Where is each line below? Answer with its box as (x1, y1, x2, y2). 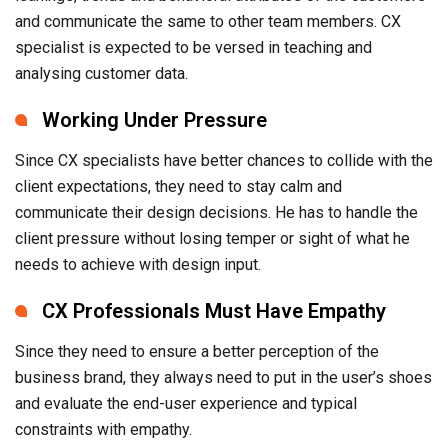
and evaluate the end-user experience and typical (15, 393, 357, 413)
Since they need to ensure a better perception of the (15, 341, 379, 361)
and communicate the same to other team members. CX (15, 11, 401, 31)
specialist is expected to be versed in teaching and (15, 37, 372, 57)
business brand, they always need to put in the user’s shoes (15, 367, 432, 387)
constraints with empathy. (15, 419, 192, 439)
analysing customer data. (15, 63, 188, 83)
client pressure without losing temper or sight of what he (15, 228, 410, 248)
